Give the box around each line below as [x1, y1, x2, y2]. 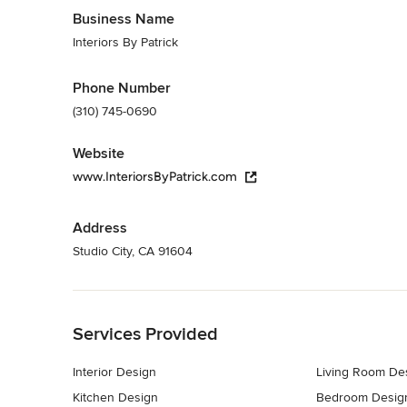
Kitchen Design [73, 389, 158, 405]
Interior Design [73, 363, 156, 380]
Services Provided [73, 323, 218, 345]
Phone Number [73, 78, 171, 97]
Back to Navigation [73, 291, 179, 307]
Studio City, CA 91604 [73, 243, 193, 259]
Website [73, 144, 124, 163]
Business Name [73, 9, 174, 28]
